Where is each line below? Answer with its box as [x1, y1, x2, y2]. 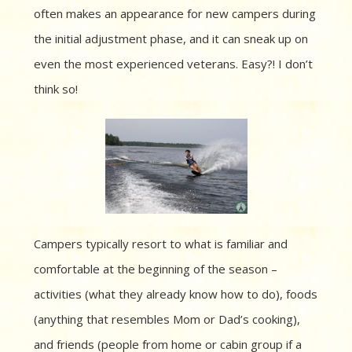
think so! [34, 81, 81, 97]
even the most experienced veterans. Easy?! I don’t [34, 56, 313, 72]
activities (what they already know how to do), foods [34, 286, 317, 302]
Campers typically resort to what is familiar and [34, 236, 288, 252]
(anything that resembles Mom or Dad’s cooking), [34, 311, 300, 328]
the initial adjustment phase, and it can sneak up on [34, 31, 308, 47]
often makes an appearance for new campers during [34, 5, 316, 22]
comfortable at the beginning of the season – [34, 261, 277, 277]
